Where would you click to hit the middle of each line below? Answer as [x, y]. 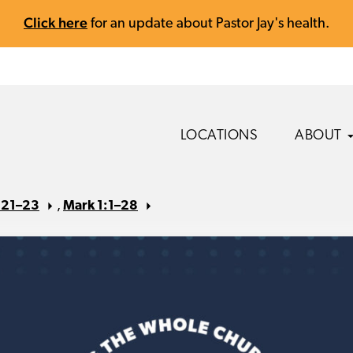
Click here [56, 22]
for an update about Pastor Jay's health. [208, 24]
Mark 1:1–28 [100, 206]
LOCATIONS [219, 136]
